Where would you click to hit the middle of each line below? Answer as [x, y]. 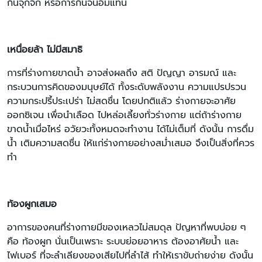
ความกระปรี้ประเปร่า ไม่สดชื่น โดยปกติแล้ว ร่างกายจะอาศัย [121, 101]
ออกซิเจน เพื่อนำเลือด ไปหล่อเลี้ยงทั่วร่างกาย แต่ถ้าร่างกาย [124, 115]
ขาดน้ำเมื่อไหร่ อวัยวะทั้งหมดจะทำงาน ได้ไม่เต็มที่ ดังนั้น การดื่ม [130, 129]
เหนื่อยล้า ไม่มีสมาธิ [45, 50]
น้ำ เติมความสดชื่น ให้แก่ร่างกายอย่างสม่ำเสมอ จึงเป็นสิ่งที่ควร [131, 143]
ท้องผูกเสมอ [32, 204]
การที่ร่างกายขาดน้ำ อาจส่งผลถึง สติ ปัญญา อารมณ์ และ [122, 73]
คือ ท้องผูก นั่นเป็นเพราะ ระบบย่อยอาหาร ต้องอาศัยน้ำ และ [123, 242]
